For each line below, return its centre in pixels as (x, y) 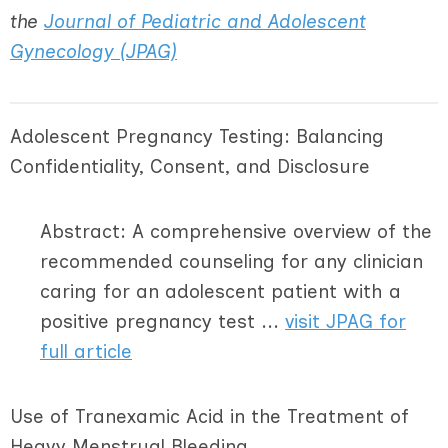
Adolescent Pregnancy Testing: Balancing (197, 136)
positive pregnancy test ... (162, 321)
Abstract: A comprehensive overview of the (236, 231)
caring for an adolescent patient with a (220, 291)
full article (86, 351)
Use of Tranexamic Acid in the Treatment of (209, 416)
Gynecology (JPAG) (93, 51)
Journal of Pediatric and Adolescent (205, 21)
